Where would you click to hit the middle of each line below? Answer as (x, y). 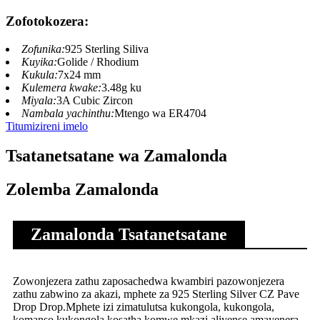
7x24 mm (79, 74)
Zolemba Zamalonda (82, 190)
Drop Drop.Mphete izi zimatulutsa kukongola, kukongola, (144, 307)
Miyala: (39, 100)
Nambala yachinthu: (68, 113)
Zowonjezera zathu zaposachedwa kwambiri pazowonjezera (149, 281)
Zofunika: (43, 49)
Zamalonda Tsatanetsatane (129, 235)
